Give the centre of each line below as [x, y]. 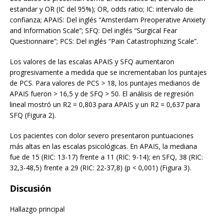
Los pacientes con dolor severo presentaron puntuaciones [102, 135]
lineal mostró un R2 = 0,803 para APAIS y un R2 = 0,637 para [105, 104]
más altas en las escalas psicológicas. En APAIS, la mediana [103, 146]
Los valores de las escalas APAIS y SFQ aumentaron [92, 61]
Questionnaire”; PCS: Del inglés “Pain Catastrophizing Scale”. [104, 41]
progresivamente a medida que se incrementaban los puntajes [108, 72]
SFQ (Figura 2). [33, 115]
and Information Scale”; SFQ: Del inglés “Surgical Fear [93, 30]
